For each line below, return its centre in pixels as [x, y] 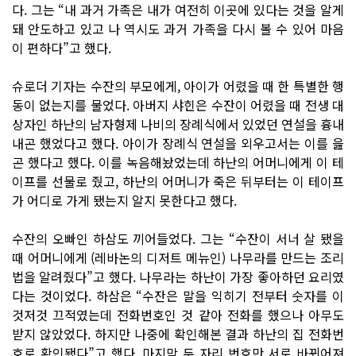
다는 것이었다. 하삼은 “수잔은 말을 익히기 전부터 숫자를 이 [178, 295]
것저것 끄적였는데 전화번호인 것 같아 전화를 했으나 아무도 [178, 314]
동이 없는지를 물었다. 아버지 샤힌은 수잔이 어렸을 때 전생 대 [178, 104]
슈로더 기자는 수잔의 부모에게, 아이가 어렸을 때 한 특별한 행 [178, 85]
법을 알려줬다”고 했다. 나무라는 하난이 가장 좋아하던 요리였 [178, 276]
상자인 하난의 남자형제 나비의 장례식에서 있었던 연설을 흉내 [178, 124]
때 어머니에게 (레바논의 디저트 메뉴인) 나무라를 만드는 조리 [178, 257]
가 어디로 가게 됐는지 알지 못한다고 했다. [124, 200]
